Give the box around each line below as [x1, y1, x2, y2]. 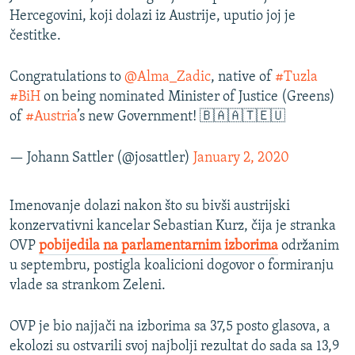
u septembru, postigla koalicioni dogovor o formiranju [10, 258, 334, 274]
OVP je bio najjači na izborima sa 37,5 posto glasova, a [10, 319, 330, 335]
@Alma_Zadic [124, 70, 211, 86]
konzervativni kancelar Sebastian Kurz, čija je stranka [10, 219, 336, 235]
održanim [278, 239, 339, 254]
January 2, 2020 [193, 151, 289, 166]
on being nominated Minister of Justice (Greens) [40, 90, 335, 105]
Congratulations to [10, 70, 124, 86]
